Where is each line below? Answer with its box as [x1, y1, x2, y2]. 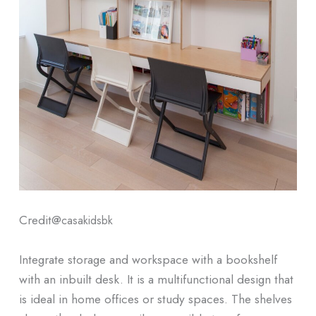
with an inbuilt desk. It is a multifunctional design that [18, 269, 293, 288]
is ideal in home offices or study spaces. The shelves [18, 289, 292, 308]
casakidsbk [61, 212, 113, 229]
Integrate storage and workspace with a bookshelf [18, 250, 277, 268]
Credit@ [18, 211, 61, 229]
